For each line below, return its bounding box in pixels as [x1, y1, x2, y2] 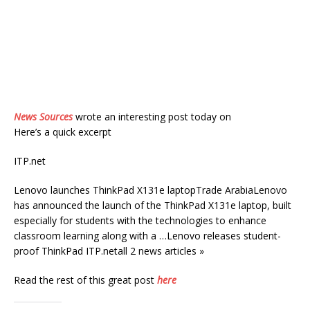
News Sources [14, 110, 73, 123]
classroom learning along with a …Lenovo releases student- [14, 229, 281, 242]
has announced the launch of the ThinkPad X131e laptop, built [14, 199, 291, 212]
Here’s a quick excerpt [14, 125, 111, 138]
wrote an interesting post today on [73, 110, 231, 123]
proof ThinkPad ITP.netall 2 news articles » [14, 244, 204, 257]
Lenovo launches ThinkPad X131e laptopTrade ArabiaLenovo [14, 183, 287, 197]
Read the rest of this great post [14, 273, 157, 286]
